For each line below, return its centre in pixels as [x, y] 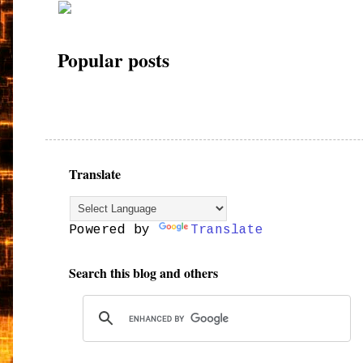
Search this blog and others [144, 272]
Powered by [114, 230]
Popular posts [114, 60]
